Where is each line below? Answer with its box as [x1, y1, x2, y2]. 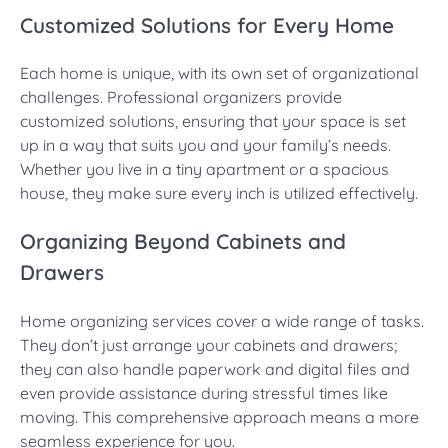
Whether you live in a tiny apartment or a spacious [20, 159, 389, 180]
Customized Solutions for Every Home [20, 11, 394, 38]
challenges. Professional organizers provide [20, 87, 342, 108]
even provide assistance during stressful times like [20, 382, 388, 403]
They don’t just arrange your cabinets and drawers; [20, 334, 397, 355]
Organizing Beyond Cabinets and [20, 228, 346, 255]
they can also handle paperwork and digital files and [20, 358, 410, 379]
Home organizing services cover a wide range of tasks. [20, 310, 424, 331]
